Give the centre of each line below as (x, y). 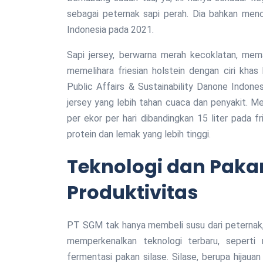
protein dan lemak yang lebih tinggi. (139, 134)
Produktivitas (132, 192)
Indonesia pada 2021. (110, 30)
